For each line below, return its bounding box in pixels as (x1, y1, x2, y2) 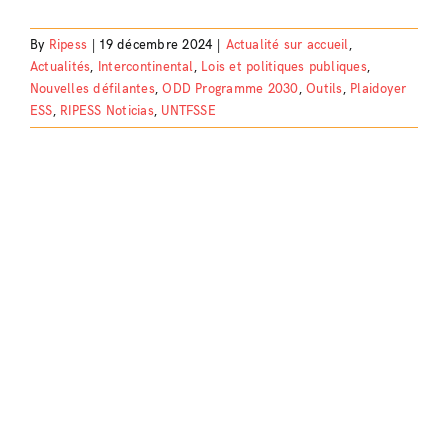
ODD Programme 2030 (162, 80, 299, 97)
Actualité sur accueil (225, 36, 349, 53)
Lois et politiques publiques (201, 58, 367, 75)
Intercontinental (97, 58, 194, 75)
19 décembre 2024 (100, 36, 213, 53)
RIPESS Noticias (60, 102, 154, 119)
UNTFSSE (161, 102, 216, 119)
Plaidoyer (350, 80, 407, 97)
